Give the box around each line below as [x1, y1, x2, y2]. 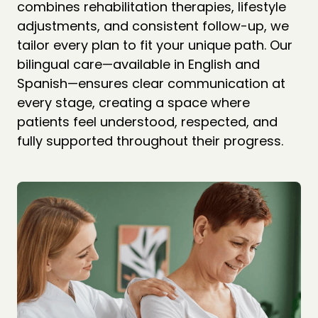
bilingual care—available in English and [17, 55, 260, 73]
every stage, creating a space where [17, 93, 250, 111]
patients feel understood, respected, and [17, 112, 278, 131]
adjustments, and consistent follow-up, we [17, 16, 289, 35]
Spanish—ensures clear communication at [17, 74, 285, 92]
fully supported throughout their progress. [17, 131, 283, 150]
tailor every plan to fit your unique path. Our [17, 35, 292, 54]
